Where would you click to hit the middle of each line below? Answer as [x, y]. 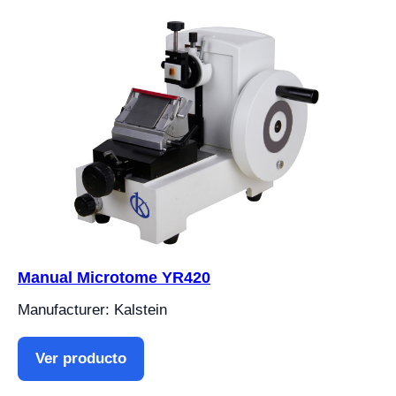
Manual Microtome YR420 [114, 278]
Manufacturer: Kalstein [92, 310]
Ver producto [81, 359]
